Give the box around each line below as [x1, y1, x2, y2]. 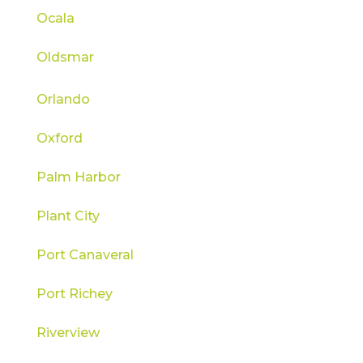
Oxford [36, 130, 83, 146]
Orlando [36, 91, 90, 107]
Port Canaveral [36, 246, 134, 263]
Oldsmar [36, 49, 94, 65]
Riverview [36, 324, 100, 340]
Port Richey [36, 285, 113, 301]
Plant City [36, 207, 100, 224]
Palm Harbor [36, 169, 121, 185]
